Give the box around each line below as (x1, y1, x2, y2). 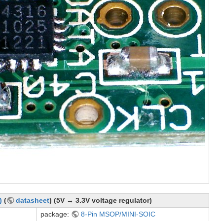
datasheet (16, 196, 50, 204)
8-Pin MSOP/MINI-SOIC (80, 210, 155, 218)
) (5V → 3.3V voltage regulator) (49, 196, 152, 204)
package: (40, 210, 71, 218)
